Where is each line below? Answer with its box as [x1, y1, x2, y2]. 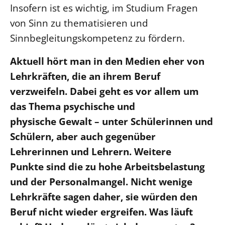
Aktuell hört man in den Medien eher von [10, 54, 204, 68]
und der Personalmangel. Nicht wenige [10, 174, 192, 188]
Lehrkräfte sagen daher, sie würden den [10, 189, 197, 203]
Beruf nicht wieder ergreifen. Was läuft [10, 204, 193, 218]
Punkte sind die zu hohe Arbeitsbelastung [10, 159, 205, 173]
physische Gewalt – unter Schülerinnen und [10, 114, 213, 128]
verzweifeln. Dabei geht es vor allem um [10, 84, 199, 98]
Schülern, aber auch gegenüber [10, 129, 156, 143]
